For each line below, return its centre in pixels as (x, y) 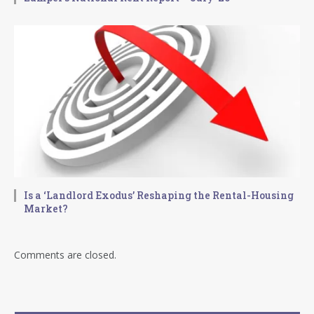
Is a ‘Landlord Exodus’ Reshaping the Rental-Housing (159, 195)
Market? (46, 208)
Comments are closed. (65, 254)
